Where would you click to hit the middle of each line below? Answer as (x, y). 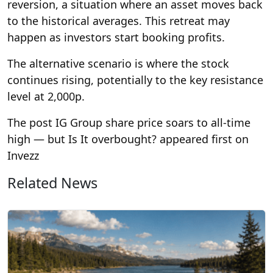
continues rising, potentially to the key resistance (135, 80)
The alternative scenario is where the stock (118, 63)
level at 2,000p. (46, 96)
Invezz (23, 155)
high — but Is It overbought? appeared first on (128, 139)
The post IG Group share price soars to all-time (129, 122)
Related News (52, 183)
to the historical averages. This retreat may (119, 20)
